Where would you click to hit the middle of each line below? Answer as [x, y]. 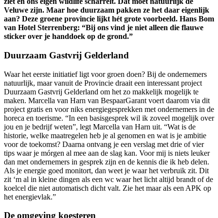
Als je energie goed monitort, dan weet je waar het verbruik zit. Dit [106, 170]
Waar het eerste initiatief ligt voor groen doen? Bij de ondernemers [105, 74]
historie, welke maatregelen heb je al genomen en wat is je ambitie [105, 135]
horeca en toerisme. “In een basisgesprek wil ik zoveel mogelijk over [109, 118]
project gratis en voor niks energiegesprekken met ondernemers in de [109, 109]
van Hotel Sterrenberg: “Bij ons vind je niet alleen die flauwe [104, 28]
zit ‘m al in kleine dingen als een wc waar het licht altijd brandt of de [109, 179]
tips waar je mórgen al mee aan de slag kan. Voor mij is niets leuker [107, 153]
